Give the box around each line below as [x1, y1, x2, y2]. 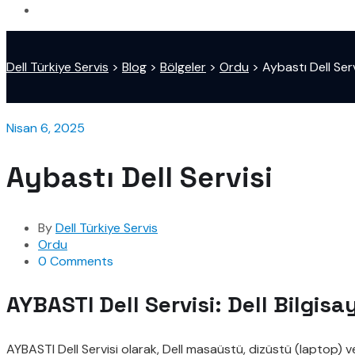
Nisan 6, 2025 [6, 119, 85, 136]
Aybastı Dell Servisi [6, 159, 273, 197]
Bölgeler [160, 58, 206, 75]
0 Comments [38, 253, 113, 270]
